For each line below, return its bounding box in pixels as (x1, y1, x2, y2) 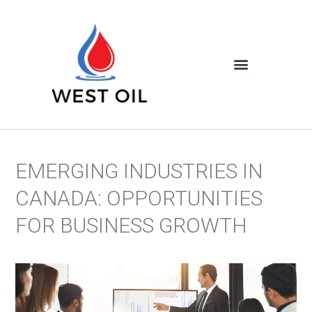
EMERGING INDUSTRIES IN (15, 158, 263, 183)
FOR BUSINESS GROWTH (15, 212, 247, 237)
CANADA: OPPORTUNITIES (15, 185, 263, 210)
